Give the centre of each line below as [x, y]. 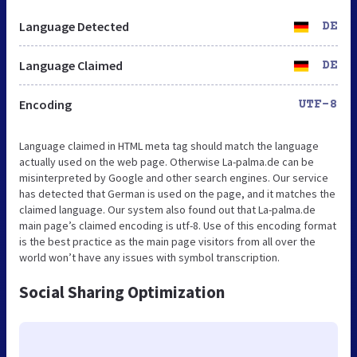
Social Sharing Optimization [122, 292]
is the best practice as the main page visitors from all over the [167, 241]
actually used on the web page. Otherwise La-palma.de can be [167, 161]
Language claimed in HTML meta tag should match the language [169, 145]
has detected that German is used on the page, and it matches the [177, 193]
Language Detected [74, 26]
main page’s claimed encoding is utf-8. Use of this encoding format [178, 225]
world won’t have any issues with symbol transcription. [149, 257]
